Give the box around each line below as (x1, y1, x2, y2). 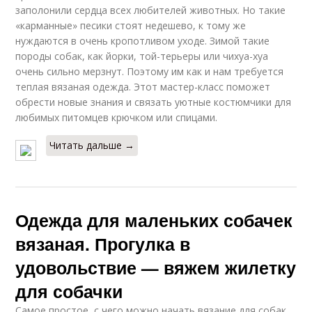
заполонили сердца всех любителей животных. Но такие (15, 3, 286, 17)
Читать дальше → (49, 139, 135, 153)
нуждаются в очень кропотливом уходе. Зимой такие (15, 34, 270, 48)
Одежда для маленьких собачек (15, 208, 293, 233)
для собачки (15, 279, 123, 304)
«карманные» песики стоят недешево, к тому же (15, 19, 247, 33)
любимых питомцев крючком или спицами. (15, 111, 218, 125)
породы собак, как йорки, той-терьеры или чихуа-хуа (15, 49, 269, 63)
